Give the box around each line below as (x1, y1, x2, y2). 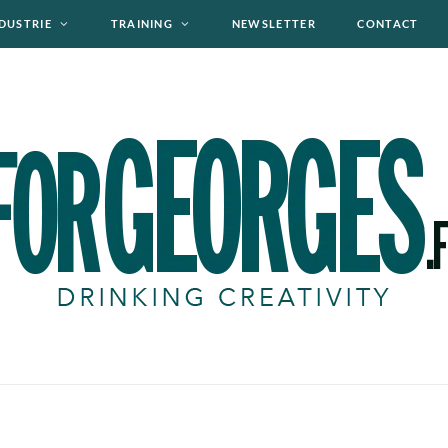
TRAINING (110, 17, 174, 30)
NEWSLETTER (231, 17, 316, 30)
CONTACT (357, 17, 419, 30)
